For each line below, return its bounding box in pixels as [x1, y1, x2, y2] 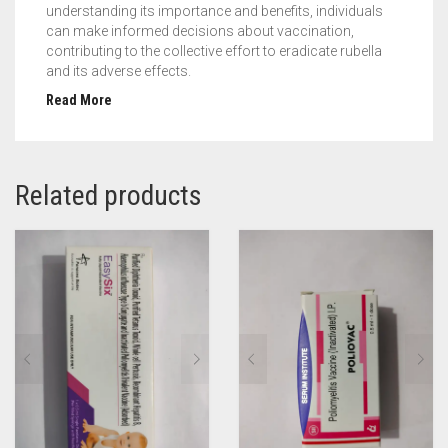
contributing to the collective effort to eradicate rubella [46, 42, 382, 59]
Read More [46, 92, 112, 109]
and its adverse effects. [46, 62, 191, 79]
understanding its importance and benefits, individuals [46, 2, 383, 19]
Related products [15, 179, 202, 213]
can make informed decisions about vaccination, [46, 22, 354, 39]
